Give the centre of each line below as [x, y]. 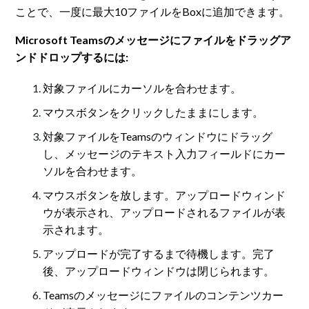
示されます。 [76, 230]
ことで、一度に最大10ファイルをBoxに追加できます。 [153, 12]
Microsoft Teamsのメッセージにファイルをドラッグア [153, 40]
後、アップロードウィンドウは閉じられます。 [159, 271]
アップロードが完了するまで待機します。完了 [159, 254]
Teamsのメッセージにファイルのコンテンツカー [163, 295]
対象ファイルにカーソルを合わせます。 [142, 88]
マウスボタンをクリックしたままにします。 [153, 112]
